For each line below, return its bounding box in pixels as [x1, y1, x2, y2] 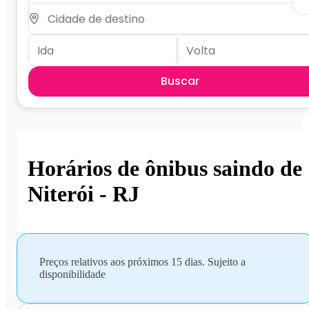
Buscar [161, 73, 199, 89]
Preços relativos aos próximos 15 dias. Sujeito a [39, 255, 246, 268]
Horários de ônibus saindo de [28, 156, 302, 181]
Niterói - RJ [28, 181, 139, 207]
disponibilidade [39, 268, 106, 280]
